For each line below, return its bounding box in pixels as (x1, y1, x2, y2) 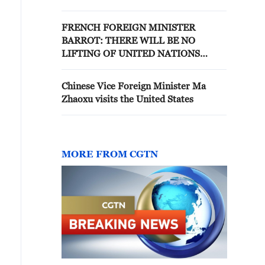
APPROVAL (62, 87, 112, 98)
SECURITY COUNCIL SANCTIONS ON (62, 61, 225, 72)
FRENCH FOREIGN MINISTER (62, 22, 195, 33)
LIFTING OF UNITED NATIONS (62, 48, 200, 59)
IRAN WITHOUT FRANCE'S (62, 74, 182, 85)
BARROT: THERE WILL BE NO (62, 35, 105, 46)
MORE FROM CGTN (62, 148, 158, 159)
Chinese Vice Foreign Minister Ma (62, 80, 206, 91)
